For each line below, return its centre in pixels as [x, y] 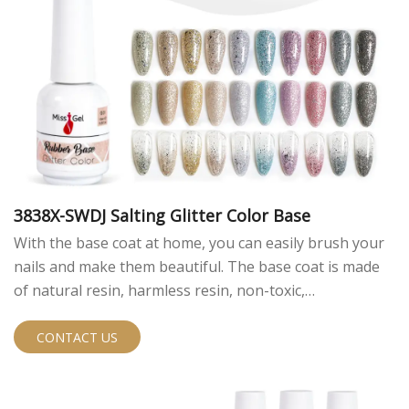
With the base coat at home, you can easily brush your [199, 243]
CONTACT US [77, 338]
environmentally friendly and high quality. [155, 315]
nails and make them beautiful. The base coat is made [197, 267]
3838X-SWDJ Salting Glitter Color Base [162, 216]
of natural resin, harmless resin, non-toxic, [159, 291]
